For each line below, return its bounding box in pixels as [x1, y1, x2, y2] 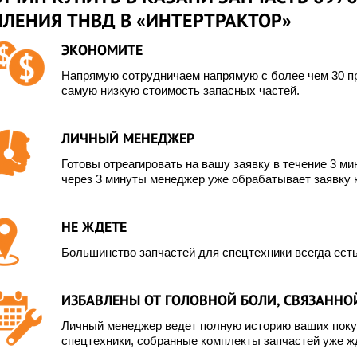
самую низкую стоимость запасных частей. [61, 84, 300, 97]
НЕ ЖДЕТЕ [61, 218, 127, 236]
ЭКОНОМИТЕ [61, 41, 143, 59]
